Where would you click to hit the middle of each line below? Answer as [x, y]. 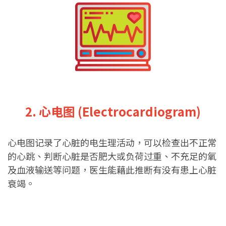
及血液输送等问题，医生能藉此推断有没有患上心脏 [112, 169]
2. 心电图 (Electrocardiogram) [113, 111]
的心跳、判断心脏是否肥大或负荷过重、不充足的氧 [112, 156]
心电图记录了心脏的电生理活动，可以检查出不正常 [112, 142]
